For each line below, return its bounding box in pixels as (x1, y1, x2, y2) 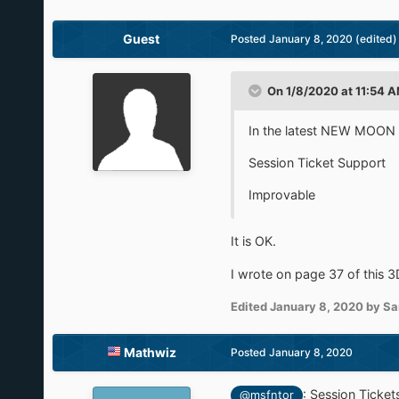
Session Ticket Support (248, 154, 386, 170)
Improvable (248, 187, 315, 203)
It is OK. (230, 233, 276, 249)
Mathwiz (123, 345, 176, 361)
